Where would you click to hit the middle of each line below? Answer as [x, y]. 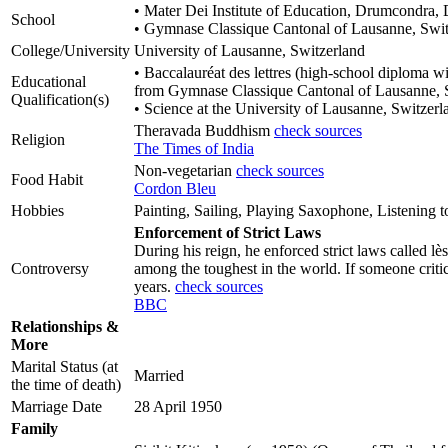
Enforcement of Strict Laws [227, 233]
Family [34, 429]
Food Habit [47, 180]
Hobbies [37, 211]
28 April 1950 [178, 407]
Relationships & [65, 327]
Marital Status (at [64, 367]
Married [159, 376]
